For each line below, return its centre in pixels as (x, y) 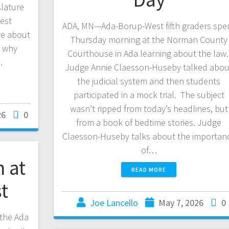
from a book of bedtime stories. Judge (149, 122)
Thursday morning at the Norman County (149, 39)
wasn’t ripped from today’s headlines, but (149, 108)
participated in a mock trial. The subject (149, 95)
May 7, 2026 (181, 202)
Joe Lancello (114, 202)
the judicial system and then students (149, 81)
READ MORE (149, 169)
